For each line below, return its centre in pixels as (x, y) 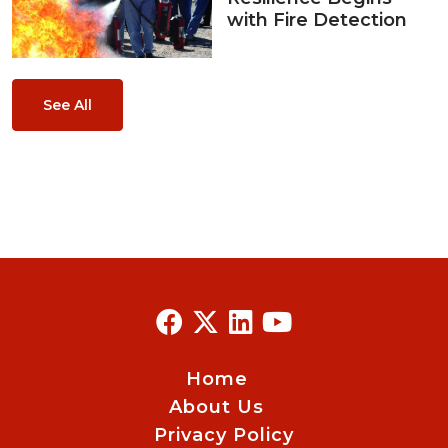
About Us (216, 407)
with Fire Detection (317, 20)
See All (67, 105)
